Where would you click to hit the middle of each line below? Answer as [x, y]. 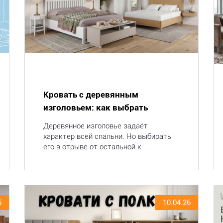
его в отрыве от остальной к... [95, 147]
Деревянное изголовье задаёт [95, 126]
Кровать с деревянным [91, 95]
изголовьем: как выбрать [95, 108]
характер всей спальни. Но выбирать [107, 136]
